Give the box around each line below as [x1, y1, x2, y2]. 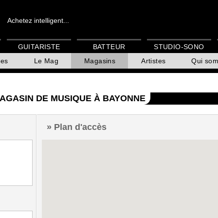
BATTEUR [92, 43, 126, 51]
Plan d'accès [54, 122, 107, 132]
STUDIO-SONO [154, 43, 204, 51]
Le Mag [34, 57, 59, 65]
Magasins [84, 57, 116, 65]
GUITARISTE [18, 43, 60, 51]
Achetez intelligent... [7, 17, 69, 24]
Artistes [141, 57, 166, 65]
